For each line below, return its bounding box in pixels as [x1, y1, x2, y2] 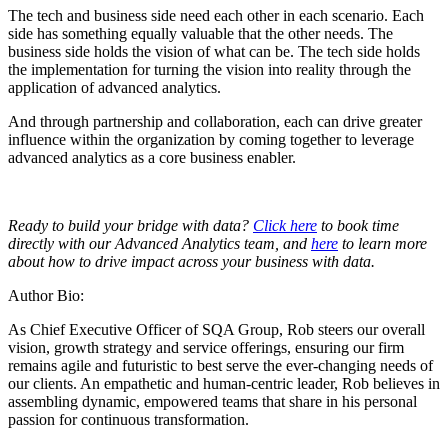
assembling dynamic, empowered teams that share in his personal [8, 393, 417, 411]
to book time [317, 217, 399, 235]
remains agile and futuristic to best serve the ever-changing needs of [8, 357, 433, 375]
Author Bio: [8, 287, 84, 305]
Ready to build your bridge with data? [8, 217, 253, 235]
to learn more [338, 235, 427, 253]
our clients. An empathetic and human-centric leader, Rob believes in [8, 375, 440, 393]
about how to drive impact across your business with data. [8, 253, 375, 271]
